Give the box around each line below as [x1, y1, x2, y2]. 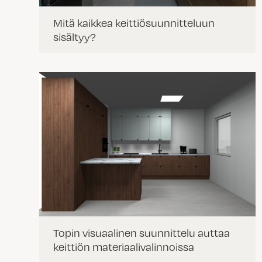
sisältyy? [53, 29, 96, 44]
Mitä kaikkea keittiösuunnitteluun [53, 15, 215, 30]
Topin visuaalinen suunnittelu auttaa [53, 225, 230, 240]
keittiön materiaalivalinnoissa [53, 239, 194, 254]
